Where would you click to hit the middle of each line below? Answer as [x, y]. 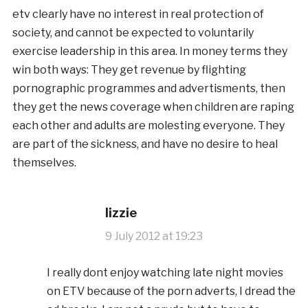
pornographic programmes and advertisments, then [148, 88]
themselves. [44, 162]
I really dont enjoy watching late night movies [165, 272]
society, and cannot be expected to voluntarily [133, 32]
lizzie [121, 212]
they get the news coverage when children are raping [153, 107]
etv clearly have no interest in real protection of [138, 14]
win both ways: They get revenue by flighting [129, 69]
